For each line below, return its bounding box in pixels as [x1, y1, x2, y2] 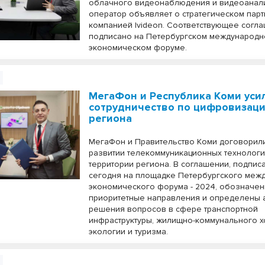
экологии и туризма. [89, 227, 169, 237]
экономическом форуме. [89, 43, 188, 53]
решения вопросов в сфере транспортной [89, 204, 258, 214]
